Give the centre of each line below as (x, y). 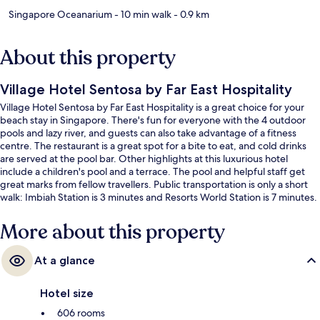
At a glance (65, 260)
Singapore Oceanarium (60, 14)
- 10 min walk (142, 14)
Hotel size (67, 293)
